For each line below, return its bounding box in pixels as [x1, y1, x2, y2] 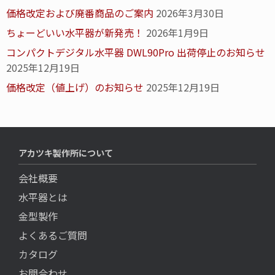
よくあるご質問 [18, 228, 87, 243]
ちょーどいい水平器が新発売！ [6, 25, 144, 41]
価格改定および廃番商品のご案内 [6, 6, 153, 21]
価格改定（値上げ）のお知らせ [6, 80, 144, 95]
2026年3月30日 [156, 6, 224, 21]
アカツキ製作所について [18, 147, 113, 160]
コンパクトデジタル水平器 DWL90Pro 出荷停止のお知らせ [6, 45, 265, 60]
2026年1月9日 [146, 25, 209, 41]
